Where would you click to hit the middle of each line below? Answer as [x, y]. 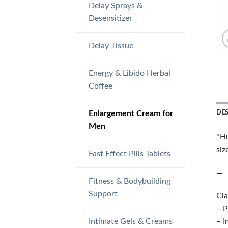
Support [103, 194]
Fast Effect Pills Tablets [129, 153]
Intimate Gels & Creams [130, 221]
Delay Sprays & [115, 5]
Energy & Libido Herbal [129, 73]
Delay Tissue [111, 46]
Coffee [100, 86]
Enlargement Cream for [131, 113]
